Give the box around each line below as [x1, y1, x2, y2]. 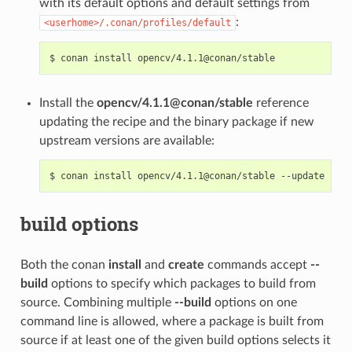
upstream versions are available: [38, 134, 214, 147]
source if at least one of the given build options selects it [20, 333, 331, 346]
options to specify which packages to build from [47, 277, 316, 290]
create [167, 258, 204, 271]
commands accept [203, 258, 310, 271]
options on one [211, 295, 297, 309]
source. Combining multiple [20, 295, 174, 309]
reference [252, 96, 309, 109]
